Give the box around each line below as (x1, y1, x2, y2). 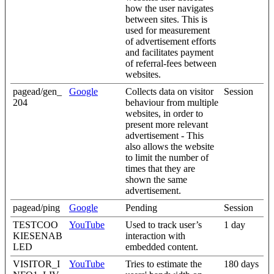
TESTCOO (13, 220, 58, 230)
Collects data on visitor (125, 86, 213, 97)
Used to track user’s (125, 220, 202, 230)
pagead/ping (13, 202, 60, 213)
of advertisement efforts (125, 36, 216, 46)
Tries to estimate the (125, 259, 202, 269)
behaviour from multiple (125, 97, 218, 108)
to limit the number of (125, 152, 209, 163)
